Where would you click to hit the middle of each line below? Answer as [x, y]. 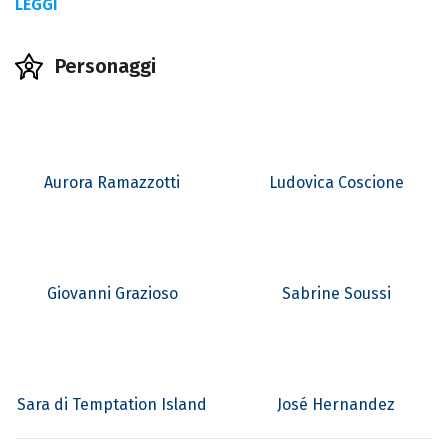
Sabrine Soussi [336, 294]
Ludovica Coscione [336, 183]
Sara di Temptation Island [112, 405]
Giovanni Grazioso [112, 294]
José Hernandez [336, 405]
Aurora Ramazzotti [112, 183]
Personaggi [105, 66]
